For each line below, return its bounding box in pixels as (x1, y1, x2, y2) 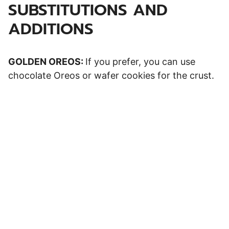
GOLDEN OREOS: (8, 56, 85, 67)
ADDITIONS (8, 16, 94, 41)
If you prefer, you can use (85, 56, 195, 67)
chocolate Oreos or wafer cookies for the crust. (8, 70, 214, 81)
